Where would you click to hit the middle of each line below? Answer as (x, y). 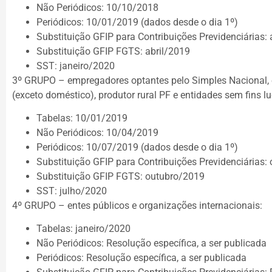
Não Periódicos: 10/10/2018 (97, 7)
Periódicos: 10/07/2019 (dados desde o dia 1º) (137, 147)
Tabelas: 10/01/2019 (82, 118)
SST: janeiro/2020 (76, 66)
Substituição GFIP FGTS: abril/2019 (113, 51)
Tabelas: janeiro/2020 (83, 229)
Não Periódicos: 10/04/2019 (97, 132)
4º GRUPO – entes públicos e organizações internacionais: (137, 205)
